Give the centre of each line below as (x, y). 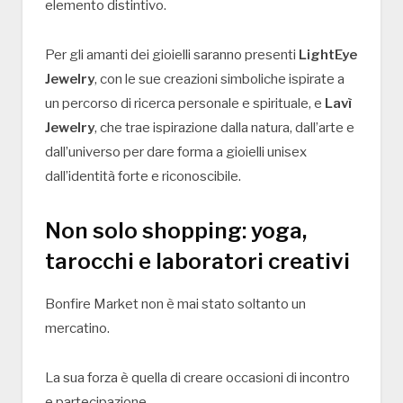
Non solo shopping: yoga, (176, 231)
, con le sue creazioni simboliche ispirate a (219, 80)
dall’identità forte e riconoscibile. (143, 177)
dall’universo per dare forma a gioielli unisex (176, 152)
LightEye (328, 55)
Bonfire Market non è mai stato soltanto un (175, 304)
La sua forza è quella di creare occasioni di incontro (197, 377)
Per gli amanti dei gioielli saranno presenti (172, 55)
